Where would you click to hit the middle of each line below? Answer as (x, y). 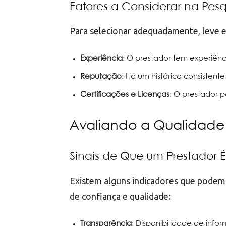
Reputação (101, 77)
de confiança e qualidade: (120, 196)
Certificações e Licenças (125, 95)
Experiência (101, 59)
